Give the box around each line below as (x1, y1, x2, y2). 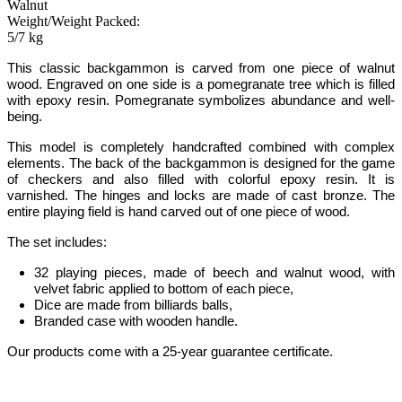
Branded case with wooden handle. (34, 314, 238, 328)
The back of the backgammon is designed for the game (68, 156, 395, 170)
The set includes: (7, 235, 290, 249)
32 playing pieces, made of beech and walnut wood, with (34, 266, 395, 280)
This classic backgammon (7, 61, 175, 75)
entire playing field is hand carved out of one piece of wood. (7, 205, 350, 219)
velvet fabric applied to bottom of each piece (34, 282, 290, 296)
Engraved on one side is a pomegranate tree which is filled (47, 77, 395, 92)
